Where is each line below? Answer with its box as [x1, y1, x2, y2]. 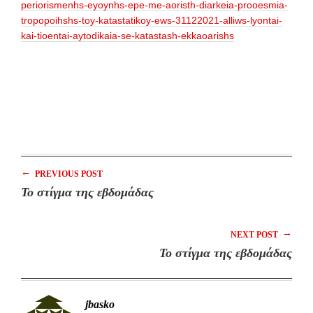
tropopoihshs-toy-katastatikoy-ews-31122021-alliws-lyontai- [21, 14, 282, 26]
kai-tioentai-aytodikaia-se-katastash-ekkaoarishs [21, 29, 234, 41]
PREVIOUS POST [33, 168, 103, 179]
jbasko [85, 298, 115, 310]
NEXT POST [231, 229, 280, 240]
